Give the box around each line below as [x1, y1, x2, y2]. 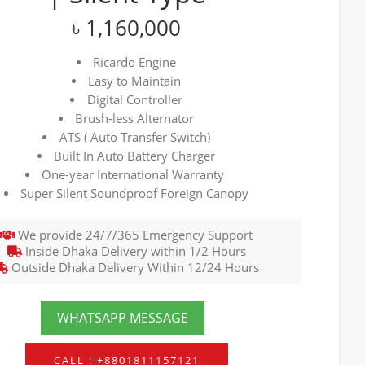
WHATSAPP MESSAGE [56, 308, 188, 327]
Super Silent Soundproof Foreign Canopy [20, 186, 249, 201]
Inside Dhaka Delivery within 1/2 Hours [21, 243, 246, 259]
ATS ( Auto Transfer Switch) [59, 130, 210, 145]
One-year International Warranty [42, 167, 228, 182]
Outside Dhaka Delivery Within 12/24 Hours [8, 259, 260, 275]
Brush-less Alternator [75, 111, 195, 126]
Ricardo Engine [93, 55, 177, 70]
